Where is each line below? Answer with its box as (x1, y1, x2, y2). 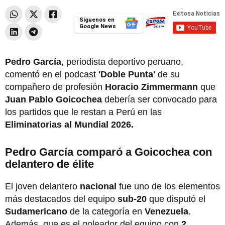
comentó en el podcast (5, 69, 98, 79)
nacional (80, 181, 119, 191)
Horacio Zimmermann (102, 81, 198, 92)
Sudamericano (5, 206, 70, 216)
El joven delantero (5, 181, 80, 191)
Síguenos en (79, 16, 115, 23)
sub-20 (118, 193, 147, 204)
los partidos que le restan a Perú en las (5, 106, 162, 117)
